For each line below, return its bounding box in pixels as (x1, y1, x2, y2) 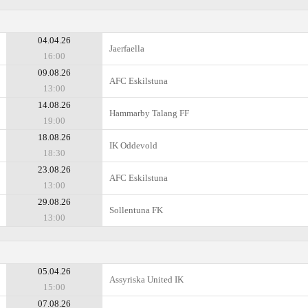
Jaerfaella (109, 43, 144, 54)
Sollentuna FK (109, 205, 163, 215)
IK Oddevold (109, 140, 157, 151)
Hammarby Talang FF (109, 108, 189, 118)
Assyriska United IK (109, 274, 184, 285)
